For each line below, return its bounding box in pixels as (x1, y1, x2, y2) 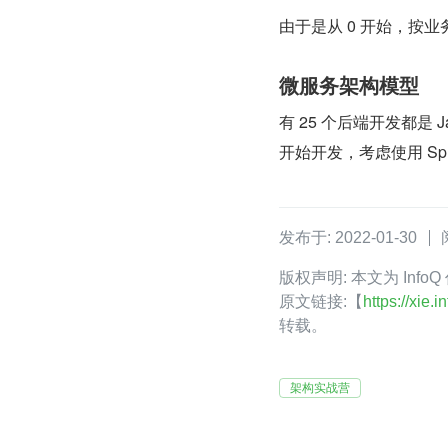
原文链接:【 (279, 293, 363, 310)
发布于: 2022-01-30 (279, 229, 417, 246)
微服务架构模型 (279, 70, 419, 99)
